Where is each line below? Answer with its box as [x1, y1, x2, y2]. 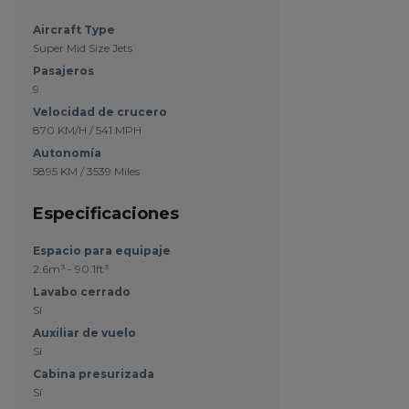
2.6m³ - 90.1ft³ [32, 262, 109, 276]
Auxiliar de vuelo [32, 326, 136, 340]
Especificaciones [32, 204, 179, 224]
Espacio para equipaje [32, 244, 171, 257]
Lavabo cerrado [32, 285, 131, 299]
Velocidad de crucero [32, 105, 167, 119]
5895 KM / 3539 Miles [32, 164, 140, 178]
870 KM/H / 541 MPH [32, 123, 142, 137]
